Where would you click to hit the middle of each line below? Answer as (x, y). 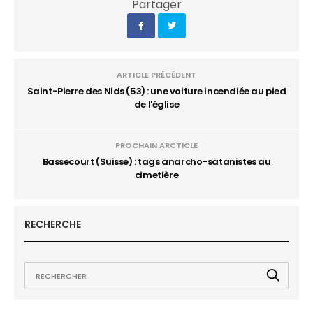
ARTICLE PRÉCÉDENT (156, 75)
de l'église (156, 104)
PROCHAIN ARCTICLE (156, 145)
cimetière (156, 175)
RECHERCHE (53, 224)
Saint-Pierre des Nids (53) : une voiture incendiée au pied (156, 91)
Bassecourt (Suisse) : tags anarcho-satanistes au (156, 162)
